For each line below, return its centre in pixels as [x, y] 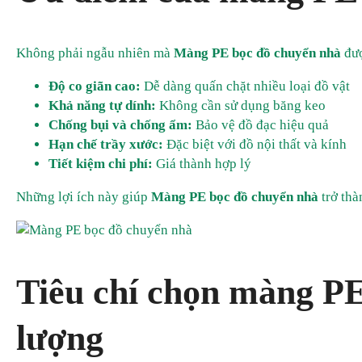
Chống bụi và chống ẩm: [120, 124]
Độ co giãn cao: [95, 86]
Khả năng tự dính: [102, 105]
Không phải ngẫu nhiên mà [95, 53]
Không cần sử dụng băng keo [241, 105]
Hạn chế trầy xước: [106, 144]
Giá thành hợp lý [202, 163]
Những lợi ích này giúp [84, 196]
